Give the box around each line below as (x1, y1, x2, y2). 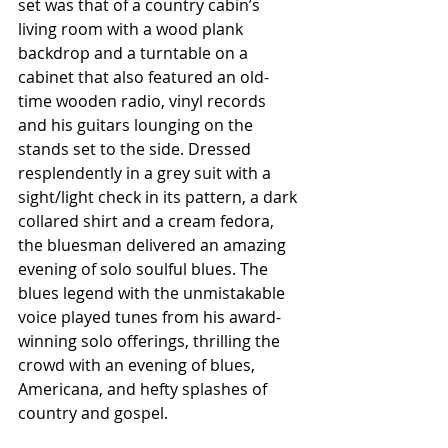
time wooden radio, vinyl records (18, 90, 270, 113)
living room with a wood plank (18, 18, 247, 41)
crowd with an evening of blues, (18, 354, 259, 377)
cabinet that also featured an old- (18, 66, 269, 89)
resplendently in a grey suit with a (18, 162, 275, 185)
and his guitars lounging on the (18, 114, 257, 137)
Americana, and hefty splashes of (18, 378, 271, 401)
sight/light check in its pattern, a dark (18, 186, 301, 209)
